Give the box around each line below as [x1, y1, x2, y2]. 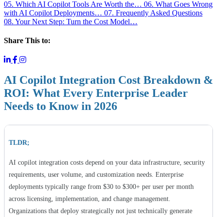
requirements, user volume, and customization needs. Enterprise [9, 170, 184, 178]
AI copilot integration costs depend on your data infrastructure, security [9, 158, 205, 166]
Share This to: [4, 36, 50, 45]
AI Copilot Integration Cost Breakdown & [4, 74, 213, 87]
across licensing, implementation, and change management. [9, 194, 170, 202]
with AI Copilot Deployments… [4, 9, 104, 17]
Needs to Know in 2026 [4, 100, 117, 113]
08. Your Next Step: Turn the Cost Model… [4, 17, 138, 26]
